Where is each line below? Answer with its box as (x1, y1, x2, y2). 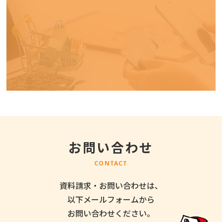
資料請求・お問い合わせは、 (59, 179, 163, 191)
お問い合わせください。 (67, 207, 155, 219)
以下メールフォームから (67, 193, 155, 205)
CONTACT (94, 159, 128, 167)
